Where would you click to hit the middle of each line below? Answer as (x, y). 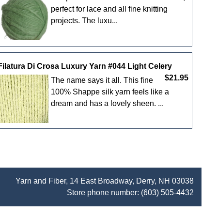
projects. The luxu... (84, 21)
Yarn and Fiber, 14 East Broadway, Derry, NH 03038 (105, 181)
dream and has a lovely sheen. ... (107, 103)
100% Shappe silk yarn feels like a (110, 92)
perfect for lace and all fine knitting (109, 9)
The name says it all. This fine (102, 80)
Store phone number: (104, 193)
